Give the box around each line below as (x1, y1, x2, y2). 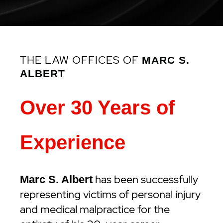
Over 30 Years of (20, 97, 175, 118)
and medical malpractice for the (20, 202, 170, 217)
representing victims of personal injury (20, 187, 201, 202)
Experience (20, 131, 125, 153)
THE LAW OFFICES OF (20, 53, 142, 67)
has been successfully (93, 172, 198, 187)
